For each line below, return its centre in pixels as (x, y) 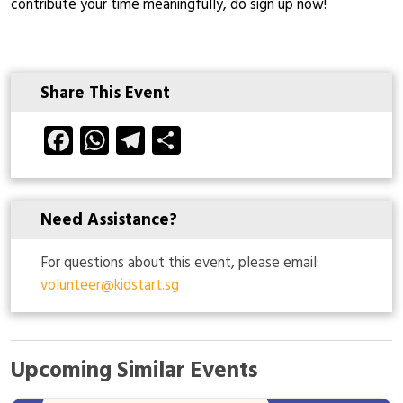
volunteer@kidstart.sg (110, 287)
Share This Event (106, 94)
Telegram (202, 140)
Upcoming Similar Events (135, 372)
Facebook (131, 140)
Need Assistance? (109, 222)
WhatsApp (175, 140)
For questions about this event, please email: (180, 264)
